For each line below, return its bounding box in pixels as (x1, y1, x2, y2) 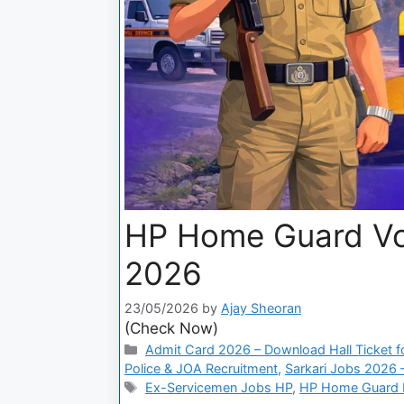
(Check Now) (124, 319, 218, 338)
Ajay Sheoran (221, 300, 301, 317)
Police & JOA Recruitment (124, 361, 278, 377)
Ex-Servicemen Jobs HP (145, 380, 293, 396)
